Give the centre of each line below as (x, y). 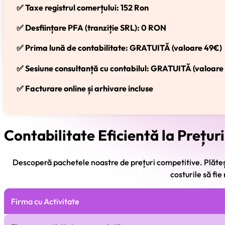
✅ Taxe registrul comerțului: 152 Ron (82, 8)
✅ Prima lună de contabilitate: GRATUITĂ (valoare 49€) (119, 48)
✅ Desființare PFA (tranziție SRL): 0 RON (91, 28)
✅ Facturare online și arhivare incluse (85, 88)
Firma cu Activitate (45, 201)
